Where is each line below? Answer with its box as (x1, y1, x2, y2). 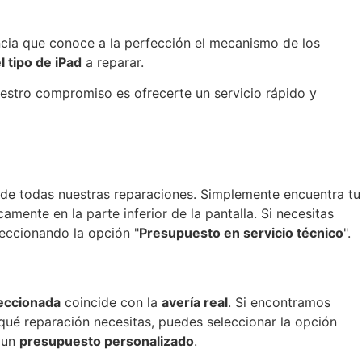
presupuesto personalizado (19, 332, 194, 349)
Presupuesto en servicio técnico (139, 224, 343, 241)
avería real (162, 293, 228, 310)
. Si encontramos (228, 293, 330, 310)
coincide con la (61, 293, 162, 310)
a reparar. (82, 53, 144, 70)
